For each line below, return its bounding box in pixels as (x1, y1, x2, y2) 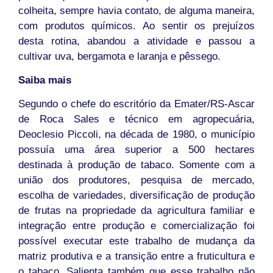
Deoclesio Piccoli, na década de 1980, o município (18, 129, 255, 141)
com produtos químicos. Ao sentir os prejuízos (18, 19, 255, 32)
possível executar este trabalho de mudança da (18, 235, 255, 247)
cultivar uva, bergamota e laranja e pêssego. (18, 50, 221, 62)
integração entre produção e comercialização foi (18, 220, 255, 232)
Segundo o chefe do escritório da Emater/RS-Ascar (18, 98, 255, 110)
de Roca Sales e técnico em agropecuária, (18, 113, 255, 126)
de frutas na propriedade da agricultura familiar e (18, 205, 255, 217)
